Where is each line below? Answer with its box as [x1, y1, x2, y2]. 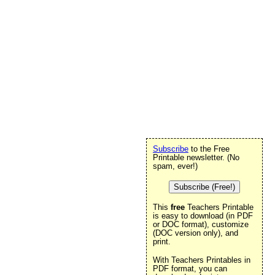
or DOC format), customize [153, 220, 249, 229]
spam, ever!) [153, 161, 198, 171]
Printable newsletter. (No [153, 153, 239, 162]
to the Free [188, 144, 230, 153]
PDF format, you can [153, 264, 227, 273]
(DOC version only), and [153, 228, 238, 238]
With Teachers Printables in [153, 255, 250, 265]
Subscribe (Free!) [174, 182, 235, 192]
